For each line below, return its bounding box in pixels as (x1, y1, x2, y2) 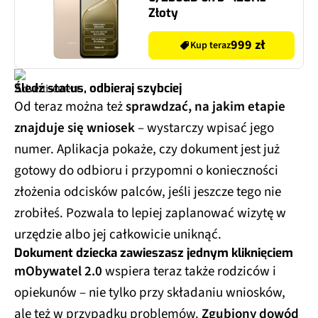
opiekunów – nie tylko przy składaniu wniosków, (14, 283, 285, 303)
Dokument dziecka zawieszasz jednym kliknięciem (14, 245, 293, 262)
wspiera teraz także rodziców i (102, 262, 276, 282)
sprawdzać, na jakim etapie (126, 97, 285, 117)
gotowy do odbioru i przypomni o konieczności (14, 161, 278, 181)
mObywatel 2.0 (14, 262, 102, 282)
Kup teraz (190, 38, 231, 53)
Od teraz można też (14, 97, 126, 117)
